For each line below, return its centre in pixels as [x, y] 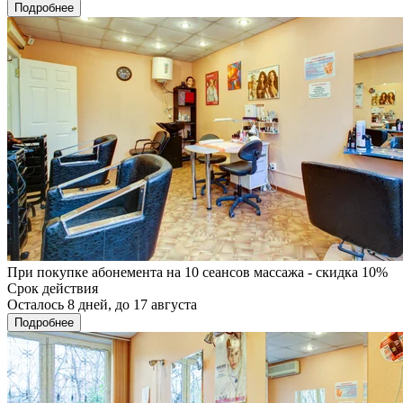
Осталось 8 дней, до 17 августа [102, 304]
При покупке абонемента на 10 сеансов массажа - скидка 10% [197, 272]
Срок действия [53, 288]
